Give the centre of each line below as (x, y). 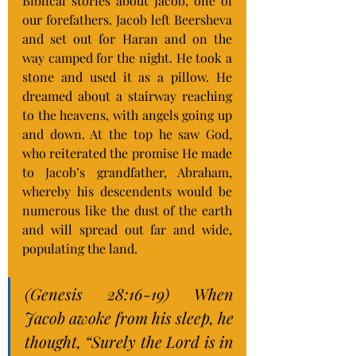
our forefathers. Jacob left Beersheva (127, 19)
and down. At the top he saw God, (127, 134)
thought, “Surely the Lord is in (129, 341)
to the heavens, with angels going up (127, 115)
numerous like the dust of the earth (127, 210)
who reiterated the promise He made (127, 153)
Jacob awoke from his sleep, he (129, 317)
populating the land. (80, 248)
